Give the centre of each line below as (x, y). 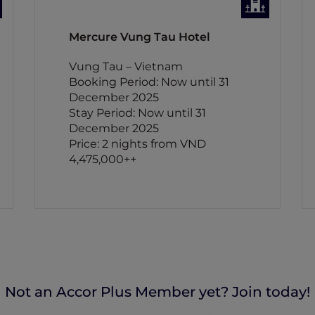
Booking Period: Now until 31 (149, 82)
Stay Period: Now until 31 (137, 113)
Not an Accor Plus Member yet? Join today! (157, 292)
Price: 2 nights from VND (137, 144)
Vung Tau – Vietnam (126, 66)
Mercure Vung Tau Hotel (139, 37)
